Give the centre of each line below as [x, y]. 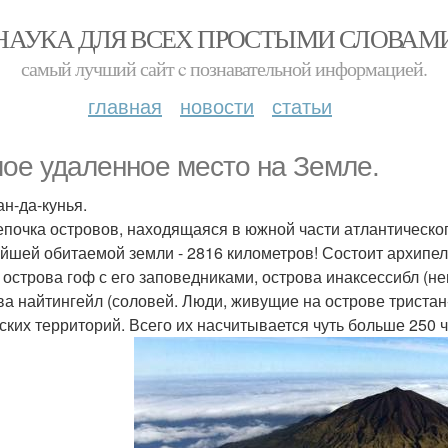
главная [125, 105]
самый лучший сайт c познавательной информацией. [224, 68]
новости [217, 105]
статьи [302, 105]
